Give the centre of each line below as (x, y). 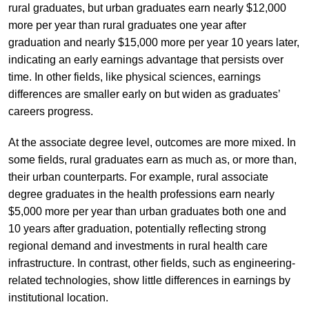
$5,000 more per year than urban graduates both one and (147, 211)
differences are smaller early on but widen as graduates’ (144, 94)
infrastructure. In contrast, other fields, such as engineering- (151, 263)
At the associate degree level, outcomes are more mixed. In (152, 142)
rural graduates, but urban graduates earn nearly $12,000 (147, 8)
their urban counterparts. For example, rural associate (138, 177)
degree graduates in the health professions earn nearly (141, 194)
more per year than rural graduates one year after (127, 25)
